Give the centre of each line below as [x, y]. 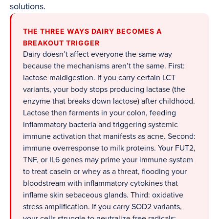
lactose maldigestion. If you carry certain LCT [99, 78]
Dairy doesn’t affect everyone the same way [98, 55]
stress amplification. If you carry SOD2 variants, [102, 207]
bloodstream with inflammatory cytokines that [100, 184]
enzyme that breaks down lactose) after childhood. [109, 101]
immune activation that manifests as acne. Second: [109, 137]
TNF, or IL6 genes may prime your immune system [108, 160]
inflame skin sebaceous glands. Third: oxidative [103, 195]
